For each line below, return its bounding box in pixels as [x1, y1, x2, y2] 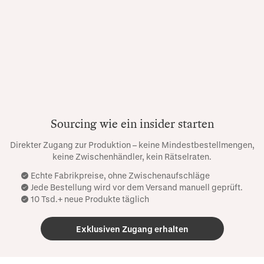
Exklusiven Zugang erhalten [75, 223, 189, 234]
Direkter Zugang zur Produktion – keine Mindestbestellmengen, [9, 140, 255, 150]
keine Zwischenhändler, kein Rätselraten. [52, 151, 212, 162]
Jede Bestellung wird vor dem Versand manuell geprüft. [31, 182, 243, 193]
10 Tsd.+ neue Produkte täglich [31, 194, 149, 204]
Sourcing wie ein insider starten [50, 117, 214, 131]
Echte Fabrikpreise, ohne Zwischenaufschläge [31, 170, 210, 181]
